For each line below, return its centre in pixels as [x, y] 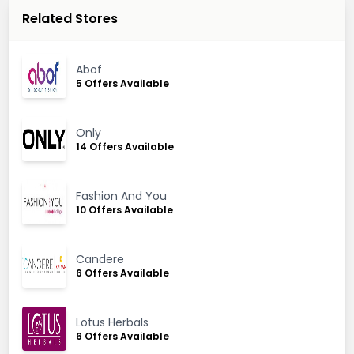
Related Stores [70, 18]
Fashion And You [121, 196]
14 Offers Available [125, 146]
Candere [100, 259]
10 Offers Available [124, 209]
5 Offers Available [122, 83]
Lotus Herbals [112, 322]
